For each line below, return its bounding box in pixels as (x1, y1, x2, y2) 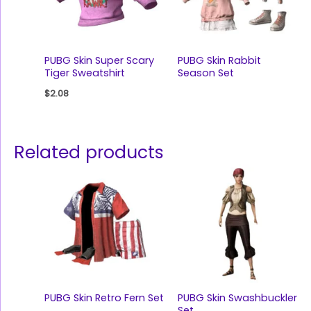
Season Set (177, 66, 234, 81)
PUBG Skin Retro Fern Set (44, 290, 164, 305)
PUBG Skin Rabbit (177, 53, 261, 68)
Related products (14, 140, 164, 165)
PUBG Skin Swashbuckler (177, 290, 297, 305)
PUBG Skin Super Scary (44, 53, 154, 68)
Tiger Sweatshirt (44, 66, 125, 81)
